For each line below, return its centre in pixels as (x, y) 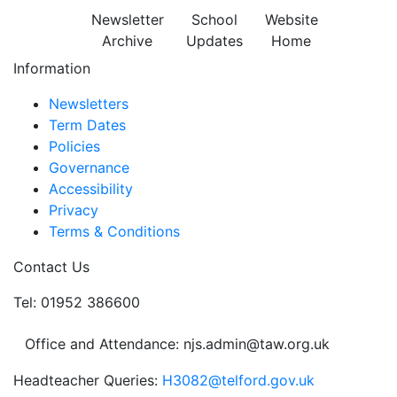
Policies (74, 146)
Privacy (74, 210)
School (214, 19)
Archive (128, 41)
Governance (89, 167)
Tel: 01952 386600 (77, 302)
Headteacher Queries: (88, 380)
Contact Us (51, 267)
